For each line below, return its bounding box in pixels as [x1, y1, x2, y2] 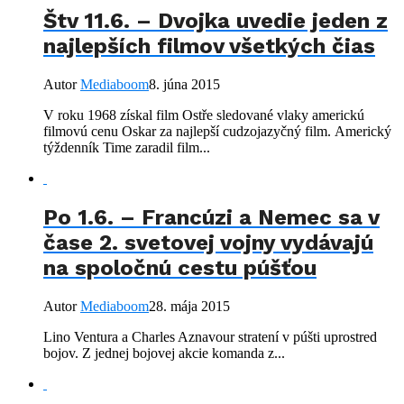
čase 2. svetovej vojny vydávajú [43, 230, 373, 256]
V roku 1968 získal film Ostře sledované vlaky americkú [43, 107, 364, 124]
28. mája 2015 [149, 298, 230, 314]
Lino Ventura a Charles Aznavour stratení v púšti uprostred [43, 329, 377, 344]
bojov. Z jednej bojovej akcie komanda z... [43, 345, 285, 361]
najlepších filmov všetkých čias [43, 33, 375, 60]
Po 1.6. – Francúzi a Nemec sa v [43, 205, 380, 231]
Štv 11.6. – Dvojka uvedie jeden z [43, 8, 388, 34]
